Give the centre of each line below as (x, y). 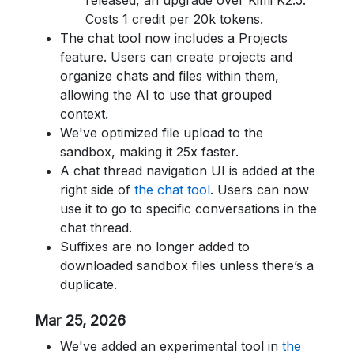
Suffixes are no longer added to (155, 247)
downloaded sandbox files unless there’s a (187, 265)
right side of (97, 190)
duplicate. (88, 284)
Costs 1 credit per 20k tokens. (174, 19)
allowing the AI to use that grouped (166, 95)
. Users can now (260, 190)
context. (84, 114)
